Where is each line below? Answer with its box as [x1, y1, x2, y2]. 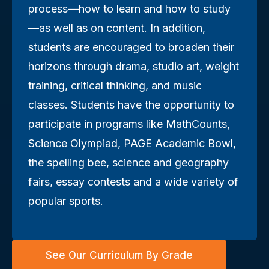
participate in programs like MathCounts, [28, 118, 230, 131]
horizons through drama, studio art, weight [28, 60, 239, 73]
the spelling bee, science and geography [28, 156, 229, 169]
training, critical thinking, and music [28, 79, 202, 92]
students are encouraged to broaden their [28, 41, 234, 54]
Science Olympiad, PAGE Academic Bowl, [28, 137, 236, 150]
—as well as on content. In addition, [28, 22, 205, 35]
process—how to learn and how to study [28, 2, 231, 16]
